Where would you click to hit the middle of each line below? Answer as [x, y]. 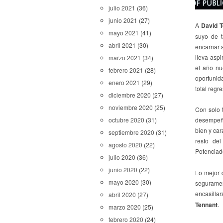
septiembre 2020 [131, 132]
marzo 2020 [125, 207]
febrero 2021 [126, 70]
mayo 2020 [124, 182]
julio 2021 [122, 8]
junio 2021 [123, 20]
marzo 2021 [125, 57]
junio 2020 [123, 169]
